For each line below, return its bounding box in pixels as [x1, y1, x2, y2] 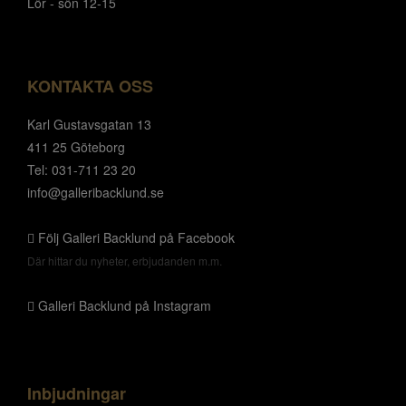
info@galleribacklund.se [27, 183, 164, 201]
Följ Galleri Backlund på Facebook [34, 228, 235, 246]
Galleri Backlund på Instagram [34, 296, 211, 314]
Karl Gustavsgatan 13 [27, 115, 151, 133]
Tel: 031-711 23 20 [27, 160, 136, 179]
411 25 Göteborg [27, 138, 125, 156]
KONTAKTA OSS [27, 74, 153, 98]
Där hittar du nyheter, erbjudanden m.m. [27, 253, 222, 268]
